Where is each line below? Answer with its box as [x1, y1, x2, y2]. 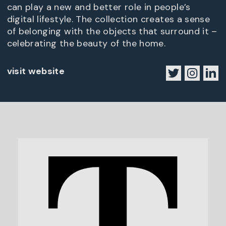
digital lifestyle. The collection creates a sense [7, 13, 210, 26]
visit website [7, 65, 65, 78]
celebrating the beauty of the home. [7, 37, 166, 50]
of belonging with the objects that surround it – [7, 25, 217, 38]
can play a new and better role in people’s [7, 1, 191, 14]
